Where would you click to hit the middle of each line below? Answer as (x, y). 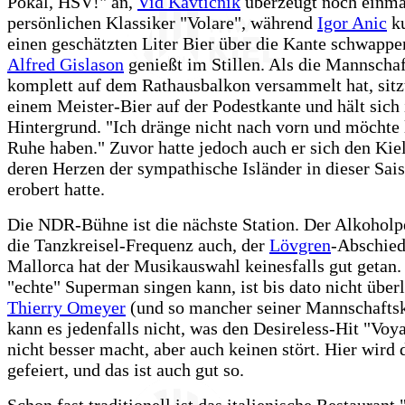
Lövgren (300, 245)
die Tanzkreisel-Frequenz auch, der (138, 245)
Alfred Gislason (66, 64)
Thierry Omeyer (66, 307)
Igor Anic (352, 22)
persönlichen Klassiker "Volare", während (162, 22)
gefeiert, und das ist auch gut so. (126, 369)
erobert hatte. (56, 188)
